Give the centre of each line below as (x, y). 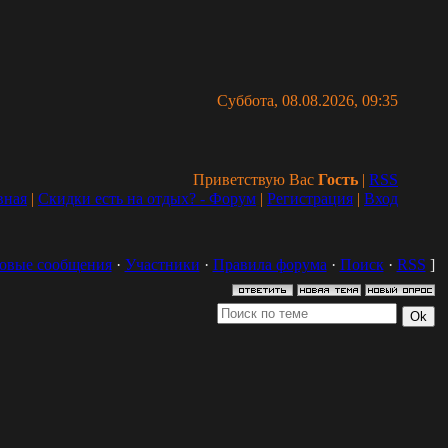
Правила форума (269, 264)
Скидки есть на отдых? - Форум (147, 198)
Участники (162, 264)
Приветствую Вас (255, 179)
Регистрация (310, 198)
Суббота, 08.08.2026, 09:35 (307, 100)
